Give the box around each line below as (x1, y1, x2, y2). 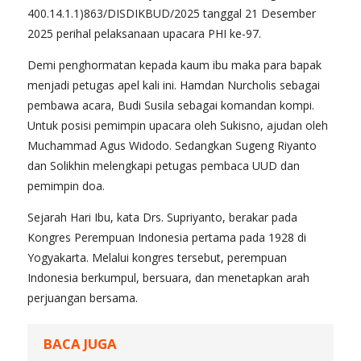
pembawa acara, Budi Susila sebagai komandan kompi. (27, 98, 314, 114)
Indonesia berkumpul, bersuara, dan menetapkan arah (27, 270, 309, 286)
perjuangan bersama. (27, 290, 141, 306)
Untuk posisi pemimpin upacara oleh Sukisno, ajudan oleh (27, 118, 328, 134)
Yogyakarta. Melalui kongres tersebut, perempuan (27, 250, 287, 266)
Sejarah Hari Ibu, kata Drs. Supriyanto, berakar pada (27, 210, 297, 226)
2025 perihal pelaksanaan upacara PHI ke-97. (27, 26, 261, 42)
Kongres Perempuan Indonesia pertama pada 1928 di (27, 230, 306, 246)
